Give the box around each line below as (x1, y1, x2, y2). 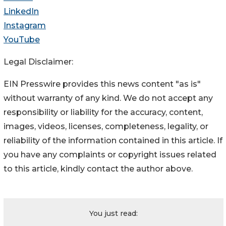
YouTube (4, 34, 40, 44)
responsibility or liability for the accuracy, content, (4, 107, 203, 117)
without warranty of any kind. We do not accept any (4, 93, 213, 103)
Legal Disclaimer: (4, 56, 73, 67)
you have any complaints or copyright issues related (4, 149, 216, 159)
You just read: (89, 208, 138, 218)
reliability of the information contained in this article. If (4, 135, 222, 145)
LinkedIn (4, 6, 39, 16)
